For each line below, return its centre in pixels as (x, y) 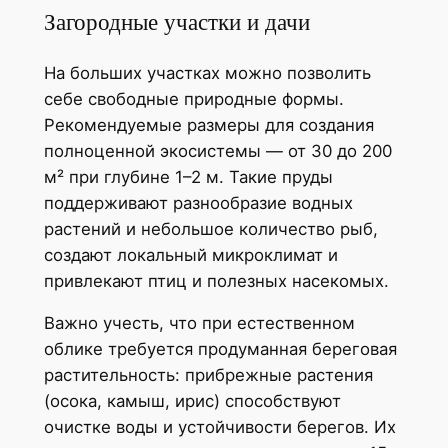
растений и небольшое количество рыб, (210, 228)
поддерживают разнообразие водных (198, 202)
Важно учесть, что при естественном (199, 323)
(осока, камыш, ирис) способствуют (192, 401)
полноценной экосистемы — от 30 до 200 (217, 150)
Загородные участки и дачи (176, 22)
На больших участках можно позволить (207, 72)
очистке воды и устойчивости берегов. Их (219, 427)
